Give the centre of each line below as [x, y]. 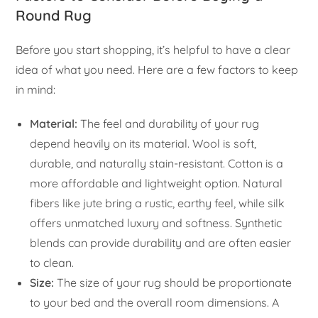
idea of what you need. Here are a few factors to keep [157, 69]
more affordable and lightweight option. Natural [157, 183]
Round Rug [54, 15]
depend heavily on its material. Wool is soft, [143, 143]
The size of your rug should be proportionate [173, 282]
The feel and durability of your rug [169, 123]
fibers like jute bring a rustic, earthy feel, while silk [158, 203]
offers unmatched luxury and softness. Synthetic [156, 223]
